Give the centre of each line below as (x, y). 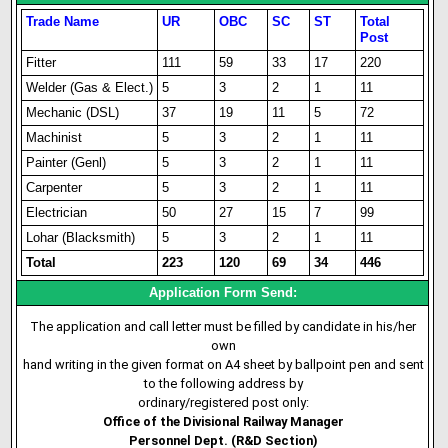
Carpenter (54, 187)
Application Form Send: (222, 292)
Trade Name (63, 21)
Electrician (57, 212)
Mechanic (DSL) (73, 112)
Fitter (41, 62)
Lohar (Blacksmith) (81, 237)
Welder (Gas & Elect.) (90, 87)
